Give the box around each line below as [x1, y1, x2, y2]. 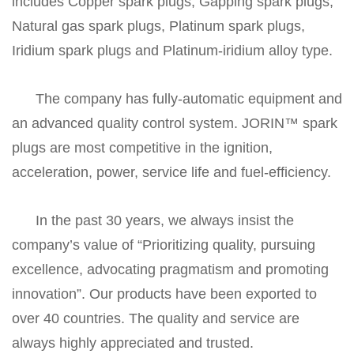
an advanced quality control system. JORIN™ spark [12, 115, 337, 131]
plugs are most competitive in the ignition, [12, 140, 273, 156]
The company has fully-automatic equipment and [36, 91, 342, 107]
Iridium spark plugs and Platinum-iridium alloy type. [12, 43, 333, 58]
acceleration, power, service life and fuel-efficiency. [12, 164, 331, 180]
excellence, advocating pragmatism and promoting [12, 262, 329, 277]
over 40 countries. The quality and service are [12, 311, 299, 326]
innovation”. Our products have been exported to [12, 286, 317, 302]
